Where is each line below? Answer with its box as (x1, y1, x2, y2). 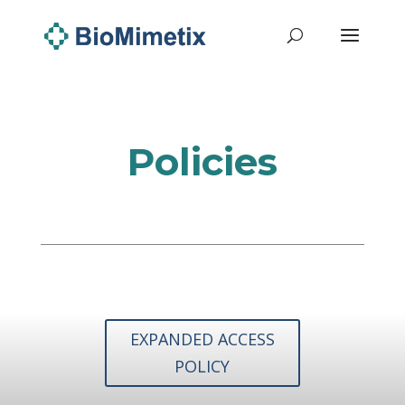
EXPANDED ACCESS (129, 328, 275, 351)
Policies (127, 138, 278, 185)
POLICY (174, 355, 231, 378)
